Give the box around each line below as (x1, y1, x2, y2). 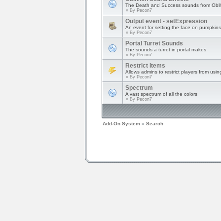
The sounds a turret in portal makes (125, 47, 206, 52)
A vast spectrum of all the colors (125, 91, 197, 97)
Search (146, 121, 163, 126)
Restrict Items (125, 62, 165, 69)
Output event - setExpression (125, 18, 207, 25)
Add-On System (103, 121, 140, 126)
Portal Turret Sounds (125, 40, 183, 47)
